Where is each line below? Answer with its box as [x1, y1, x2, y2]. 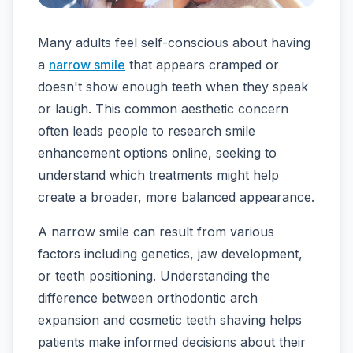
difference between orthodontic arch [38, 290, 258, 307]
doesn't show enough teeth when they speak [38, 79, 308, 95]
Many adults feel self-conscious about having [38, 35, 310, 51]
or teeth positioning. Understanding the [38, 268, 270, 284]
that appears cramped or [125, 57, 279, 73]
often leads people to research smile [38, 123, 255, 139]
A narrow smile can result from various [38, 224, 274, 240]
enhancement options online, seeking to [38, 145, 277, 162]
